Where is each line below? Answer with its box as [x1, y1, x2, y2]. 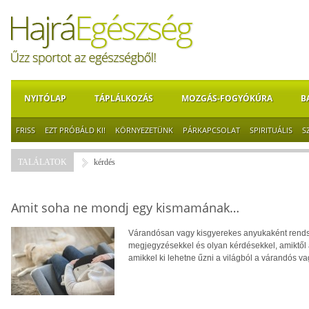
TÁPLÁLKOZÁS [94, 92, 153, 104]
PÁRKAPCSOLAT [183, 125, 240, 135]
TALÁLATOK [18, 157, 67, 167]
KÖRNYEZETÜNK [115, 125, 173, 135]
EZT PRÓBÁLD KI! [45, 125, 106, 135]
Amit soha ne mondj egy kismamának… [11, 199, 239, 216]
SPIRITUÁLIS [250, 125, 292, 135]
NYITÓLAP [24, 92, 66, 104]
